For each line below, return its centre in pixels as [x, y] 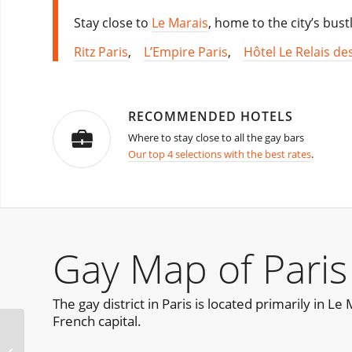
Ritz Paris [101, 52]
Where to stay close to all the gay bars [217, 138]
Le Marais [180, 22]
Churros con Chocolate [81, 343]
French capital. [97, 321]
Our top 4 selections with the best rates [220, 154]
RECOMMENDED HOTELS [211, 117]
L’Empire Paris [186, 52]
